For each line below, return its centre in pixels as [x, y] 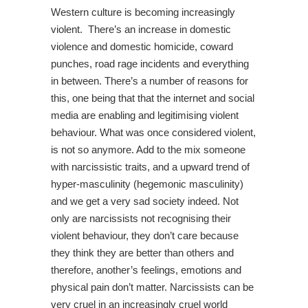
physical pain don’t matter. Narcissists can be [152, 287]
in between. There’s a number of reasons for [150, 81]
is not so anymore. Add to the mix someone [148, 150]
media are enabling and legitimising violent [145, 115]
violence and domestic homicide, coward [142, 46]
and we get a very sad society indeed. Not [145, 201]
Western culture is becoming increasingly [143, 12]
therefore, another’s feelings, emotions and [146, 270]
